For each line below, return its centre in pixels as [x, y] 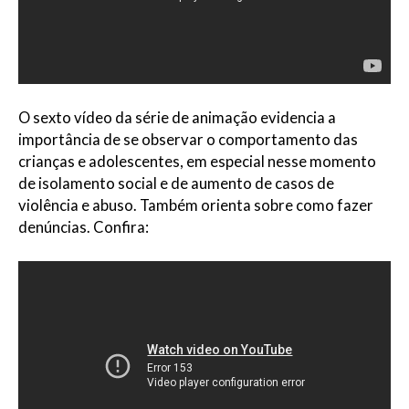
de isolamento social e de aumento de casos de [176, 183]
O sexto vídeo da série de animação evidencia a [177, 117]
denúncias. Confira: [84, 227]
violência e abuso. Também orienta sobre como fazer [196, 205]
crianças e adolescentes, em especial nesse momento [197, 161]
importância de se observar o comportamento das [188, 139]
